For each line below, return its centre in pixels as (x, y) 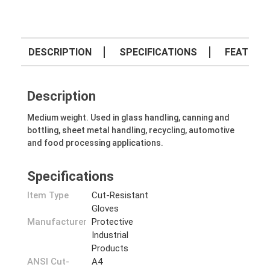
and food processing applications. (95, 143)
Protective (113, 222)
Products (110, 248)
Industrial (110, 235)
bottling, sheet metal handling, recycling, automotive (131, 130)
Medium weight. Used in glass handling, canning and (128, 118)
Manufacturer (57, 222)
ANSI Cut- (48, 262)
